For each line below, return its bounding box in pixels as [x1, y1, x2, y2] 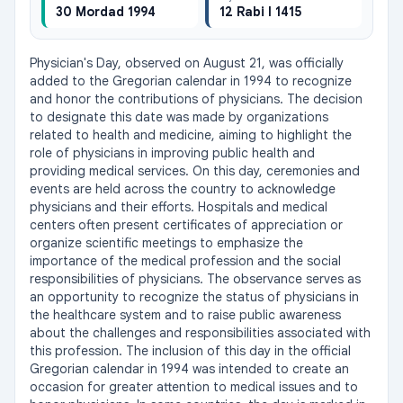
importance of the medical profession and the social [30, 253, 341, 269]
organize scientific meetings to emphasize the [30, 235, 303, 251]
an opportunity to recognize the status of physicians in [30, 289, 359, 305]
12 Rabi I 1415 [219, 4, 301, 20]
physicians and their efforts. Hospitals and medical [30, 199, 327, 215]
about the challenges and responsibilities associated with [30, 325, 371, 341]
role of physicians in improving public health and [30, 145, 315, 161]
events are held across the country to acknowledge [30, 181, 336, 197]
